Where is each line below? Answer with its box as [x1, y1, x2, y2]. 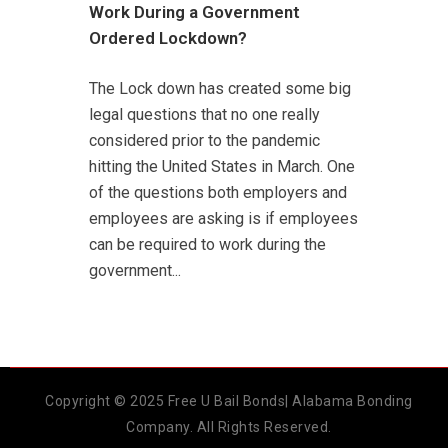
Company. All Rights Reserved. [126, 419, 332, 436]
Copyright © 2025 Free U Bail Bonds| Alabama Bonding [45, 393, 413, 410]
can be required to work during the [89, 234, 326, 254]
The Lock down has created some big [89, 78, 351, 98]
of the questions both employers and [89, 182, 347, 202]
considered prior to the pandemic [89, 130, 320, 150]
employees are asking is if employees [89, 208, 358, 228]
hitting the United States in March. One [89, 156, 355, 176]
